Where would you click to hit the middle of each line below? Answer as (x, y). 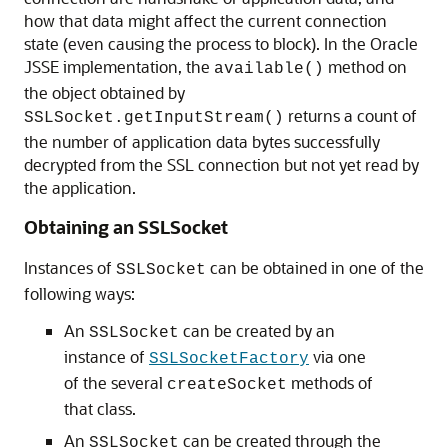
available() (269, 69)
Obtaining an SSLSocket (126, 227)
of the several (115, 383)
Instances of (70, 268)
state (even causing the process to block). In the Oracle (221, 44)
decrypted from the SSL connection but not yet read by (221, 165)
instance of (106, 357)
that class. (100, 409)
